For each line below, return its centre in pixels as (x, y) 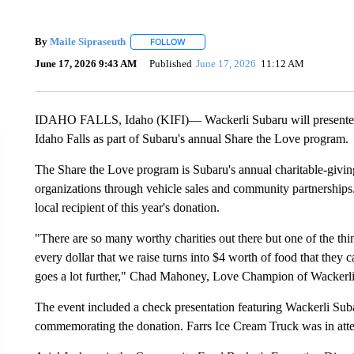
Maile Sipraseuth (87, 41)
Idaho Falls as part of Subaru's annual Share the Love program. (191, 138)
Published (170, 64)
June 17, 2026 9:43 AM (85, 64)
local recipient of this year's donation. (127, 207)
